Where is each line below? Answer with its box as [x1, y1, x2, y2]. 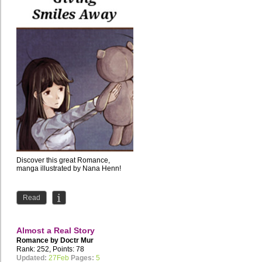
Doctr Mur [60, 236, 94, 245]
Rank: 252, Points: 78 [16, 245, 84, 254]
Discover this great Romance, [16, 156, 110, 165]
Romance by [16, 236, 60, 245]
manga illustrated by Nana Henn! [16, 164, 121, 173]
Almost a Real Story [16, 226, 95, 236]
